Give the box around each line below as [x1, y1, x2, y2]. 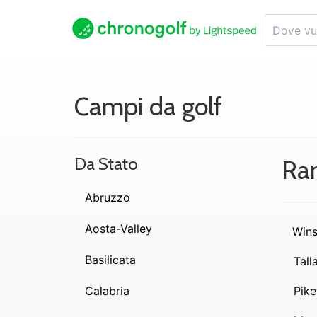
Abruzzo [85, 190, 130, 204]
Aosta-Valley [85, 221, 152, 236]
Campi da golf [74, 91, 222, 122]
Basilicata [85, 253, 136, 267]
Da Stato [74, 154, 138, 174]
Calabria [85, 284, 129, 298]
